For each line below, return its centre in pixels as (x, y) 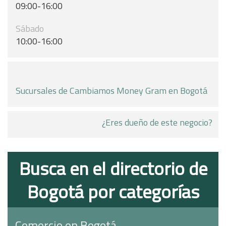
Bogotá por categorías (113, 191)
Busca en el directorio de (113, 168)
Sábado (30, 29)
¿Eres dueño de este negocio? (157, 122)
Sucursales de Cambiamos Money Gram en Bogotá (111, 91)
